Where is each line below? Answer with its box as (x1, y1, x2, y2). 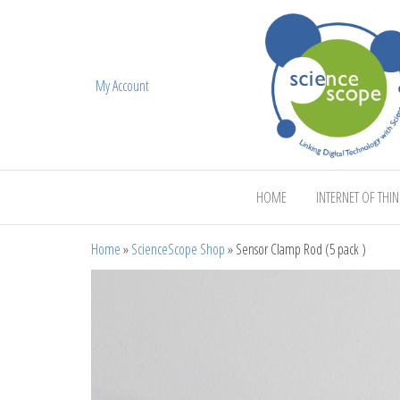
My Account (96, 76, 149, 96)
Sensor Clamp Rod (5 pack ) (236, 238, 366, 259)
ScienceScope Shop (131, 238, 225, 259)
